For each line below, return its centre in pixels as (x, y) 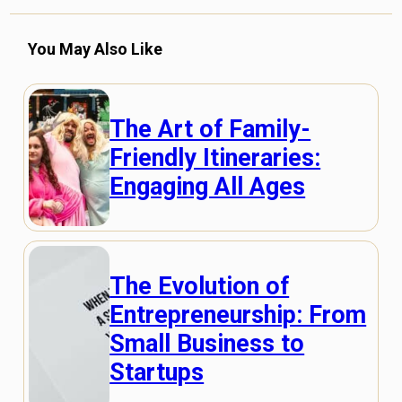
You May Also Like (96, 49)
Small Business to (207, 343)
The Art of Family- (210, 129)
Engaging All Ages (208, 186)
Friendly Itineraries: (215, 157)
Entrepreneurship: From (238, 315)
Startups (157, 372)
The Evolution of (200, 286)
